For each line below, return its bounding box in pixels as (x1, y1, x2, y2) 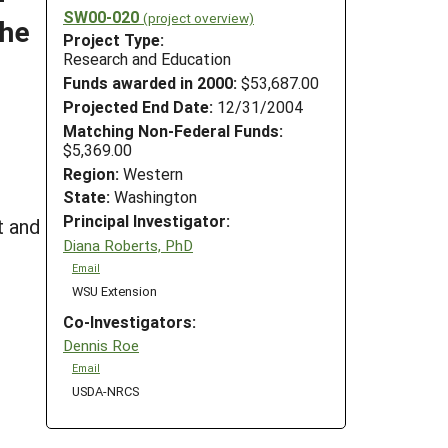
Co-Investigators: (63, 310, 196, 332)
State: (63, 186, 110, 208)
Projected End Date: (63, 95, 213, 117)
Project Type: (63, 29, 164, 51)
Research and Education (63, 48, 231, 70)
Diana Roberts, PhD (63, 234, 193, 255)
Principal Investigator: (63, 210, 230, 232)
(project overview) (143, 8, 254, 27)
